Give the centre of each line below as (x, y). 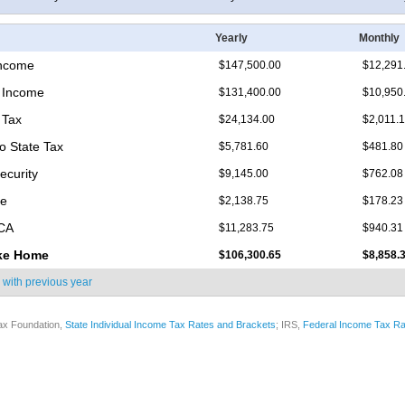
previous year (59, 283)
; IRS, (289, 325)
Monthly (379, 38)
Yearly (231, 38)
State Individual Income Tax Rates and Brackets (170, 325)
